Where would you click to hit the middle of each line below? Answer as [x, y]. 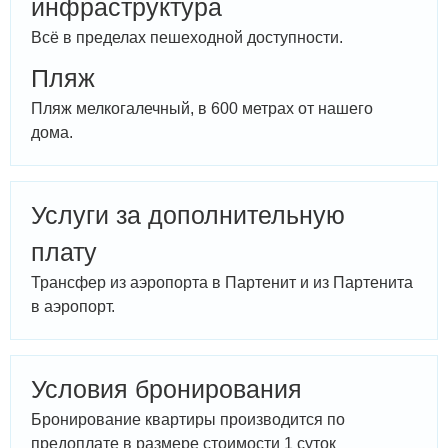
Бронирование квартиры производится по [188, 419]
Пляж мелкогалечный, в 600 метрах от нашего [202, 108]
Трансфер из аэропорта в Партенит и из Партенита [222, 282]
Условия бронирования [166, 389]
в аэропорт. [73, 306]
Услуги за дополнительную [188, 215]
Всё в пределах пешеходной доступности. [187, 37]
